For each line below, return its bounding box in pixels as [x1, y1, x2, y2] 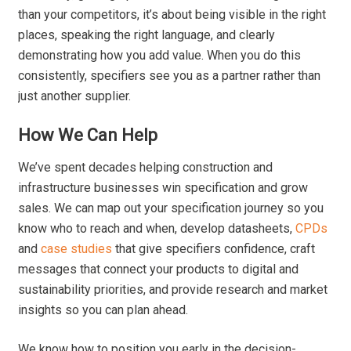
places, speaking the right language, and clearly [18, 27, 276, 43]
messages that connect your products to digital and [18, 262, 299, 277]
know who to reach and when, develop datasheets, [18, 221, 296, 237]
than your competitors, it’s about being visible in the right [18, 7, 327, 23]
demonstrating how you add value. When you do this [18, 48, 302, 63]
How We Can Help [18, 125, 158, 146]
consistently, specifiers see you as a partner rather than [18, 68, 321, 84]
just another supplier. [18, 89, 132, 104]
